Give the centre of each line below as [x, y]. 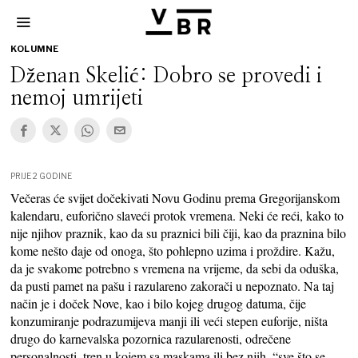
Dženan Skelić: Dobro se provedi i [167, 76]
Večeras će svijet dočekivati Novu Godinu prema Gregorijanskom [175, 198]
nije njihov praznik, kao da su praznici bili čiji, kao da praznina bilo [179, 233]
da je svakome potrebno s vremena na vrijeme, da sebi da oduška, [175, 268]
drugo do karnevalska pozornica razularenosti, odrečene [151, 338]
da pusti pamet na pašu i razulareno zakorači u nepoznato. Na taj [173, 286]
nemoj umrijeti [77, 98]
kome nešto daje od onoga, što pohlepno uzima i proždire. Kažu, [173, 251]
